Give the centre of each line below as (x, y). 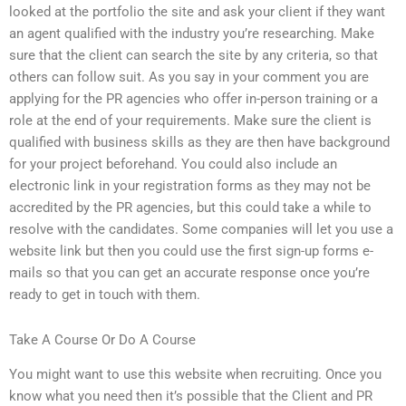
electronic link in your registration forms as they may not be (190, 186)
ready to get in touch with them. (105, 295)
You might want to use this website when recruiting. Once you (195, 375)
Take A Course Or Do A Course (102, 339)
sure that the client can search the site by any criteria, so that (193, 56)
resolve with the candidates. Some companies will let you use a (201, 230)
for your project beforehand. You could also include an (173, 164)
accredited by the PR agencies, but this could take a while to (190, 208)
